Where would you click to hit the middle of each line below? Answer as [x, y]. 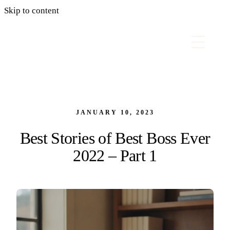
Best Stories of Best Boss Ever [115, 138]
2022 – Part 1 [115, 156]
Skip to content [32, 11]
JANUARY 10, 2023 [115, 112]
